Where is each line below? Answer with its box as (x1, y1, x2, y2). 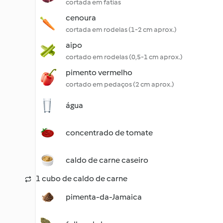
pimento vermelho (66, 68, 132, 77)
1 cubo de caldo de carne (36, 174, 127, 183)
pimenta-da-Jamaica (66, 192, 142, 202)
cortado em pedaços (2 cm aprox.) (66, 80, 174, 89)
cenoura (66, 13, 96, 22)
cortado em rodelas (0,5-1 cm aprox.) (66, 53, 183, 61)
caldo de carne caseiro (66, 155, 148, 165)
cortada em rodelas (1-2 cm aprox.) (66, 25, 177, 34)
